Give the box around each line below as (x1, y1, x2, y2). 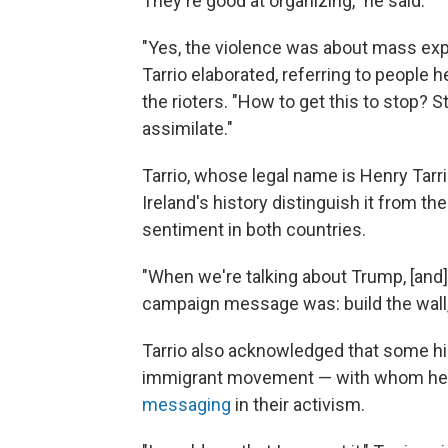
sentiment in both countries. (142, 219, 366, 241)
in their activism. (231, 394, 365, 416)
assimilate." (142, 118, 233, 140)
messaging (142, 394, 231, 416)
